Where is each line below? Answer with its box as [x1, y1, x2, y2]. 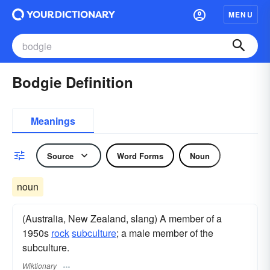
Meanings [31, 114, 75, 128]
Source [47, 149, 74, 162]
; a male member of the [116, 226, 213, 240]
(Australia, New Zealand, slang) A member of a [22, 212, 222, 225]
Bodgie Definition [12, 72, 133, 92]
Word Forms [117, 149, 163, 162]
